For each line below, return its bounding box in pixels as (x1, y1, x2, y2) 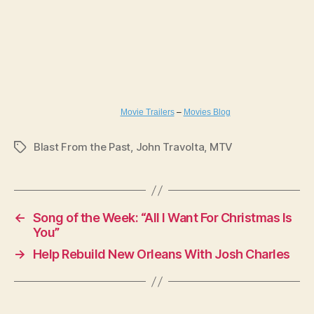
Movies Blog (183, 107, 231, 117)
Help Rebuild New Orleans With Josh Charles (32, 247, 290, 261)
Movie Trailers (120, 107, 175, 117)
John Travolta (135, 140, 205, 153)
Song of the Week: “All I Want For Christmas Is (32, 210, 292, 225)
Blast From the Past (34, 140, 131, 153)
